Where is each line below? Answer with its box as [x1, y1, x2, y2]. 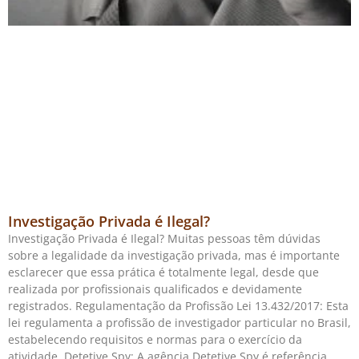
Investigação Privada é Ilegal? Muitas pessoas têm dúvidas [8, 230, 321, 246]
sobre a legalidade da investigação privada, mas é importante [8, 247, 340, 263]
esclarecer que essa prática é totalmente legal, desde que [8, 264, 319, 280]
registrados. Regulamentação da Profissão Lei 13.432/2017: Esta [8, 297, 349, 313]
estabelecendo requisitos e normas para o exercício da [8, 331, 302, 347]
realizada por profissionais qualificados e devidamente [8, 280, 302, 296]
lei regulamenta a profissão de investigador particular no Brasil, [8, 314, 351, 330]
